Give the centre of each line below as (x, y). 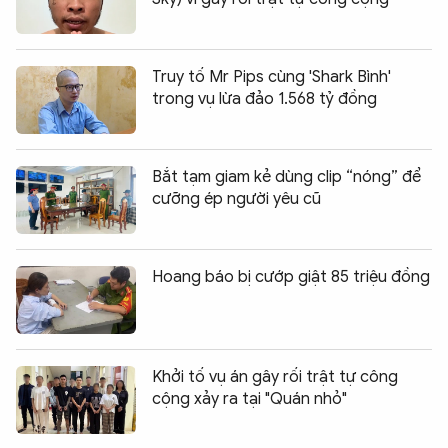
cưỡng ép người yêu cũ (236, 199)
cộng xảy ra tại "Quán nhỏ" (249, 399)
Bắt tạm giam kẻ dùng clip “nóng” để (286, 177)
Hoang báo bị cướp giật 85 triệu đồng (291, 277)
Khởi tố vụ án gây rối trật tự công (275, 377)
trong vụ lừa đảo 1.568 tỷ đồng (264, 99)
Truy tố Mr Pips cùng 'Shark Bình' (271, 77)
